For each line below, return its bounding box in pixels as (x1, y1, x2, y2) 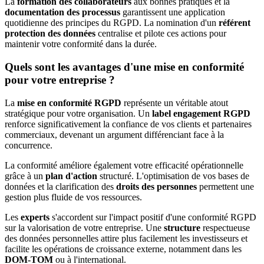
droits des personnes (116, 181, 197, 192)
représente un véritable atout (121, 97, 228, 108)
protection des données (5, 28, 95, 39)
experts (21, 212, 49, 222)
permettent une (197, 181, 254, 192)
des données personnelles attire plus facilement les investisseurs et (5, 233, 247, 243)
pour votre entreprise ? (5, 74, 115, 87)
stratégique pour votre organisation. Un (5, 108, 152, 118)
